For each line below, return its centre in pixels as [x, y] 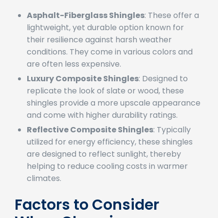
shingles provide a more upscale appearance [114, 116]
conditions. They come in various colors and [110, 65]
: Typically [172, 143]
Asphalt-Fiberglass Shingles [86, 29]
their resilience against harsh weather [99, 53]
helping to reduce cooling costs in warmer [107, 180]
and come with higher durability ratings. [102, 128]
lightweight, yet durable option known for [105, 41]
